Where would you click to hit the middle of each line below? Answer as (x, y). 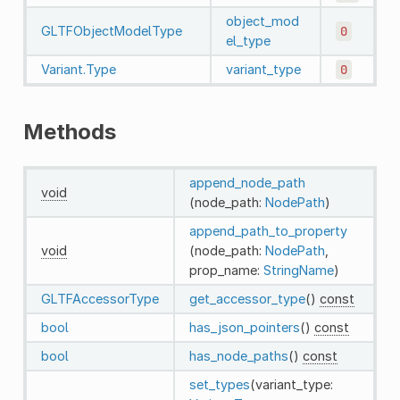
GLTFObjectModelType (111, 30)
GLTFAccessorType (100, 298)
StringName (298, 270)
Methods (69, 131)
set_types (219, 384)
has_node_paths (238, 355)
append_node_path (247, 182)
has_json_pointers (244, 327)
